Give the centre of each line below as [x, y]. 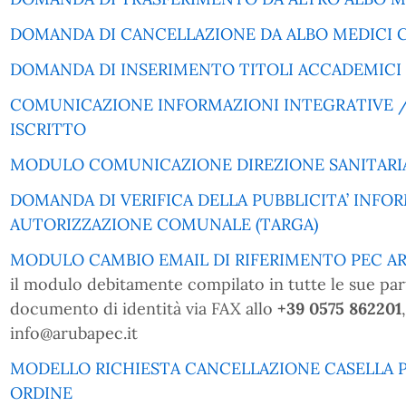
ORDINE [41, 393]
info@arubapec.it [73, 333]
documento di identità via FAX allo [143, 309]
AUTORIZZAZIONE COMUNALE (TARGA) [164, 224]
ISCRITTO [48, 129]
